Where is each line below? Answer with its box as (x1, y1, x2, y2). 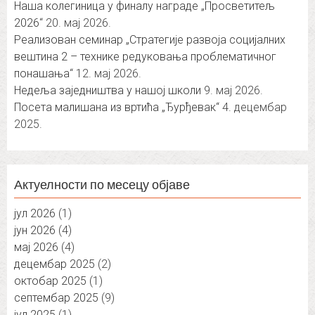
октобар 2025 (14, 274, 86, 288)
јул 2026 (14, 207, 56, 221)
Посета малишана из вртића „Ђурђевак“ (14, 101, 219, 115)
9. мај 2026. (204, 84, 263, 98)
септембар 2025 (14, 291, 98, 305)
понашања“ (14, 67, 73, 81)
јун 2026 (14, 224, 56, 238)
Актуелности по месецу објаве (14, 176, 190, 193)
